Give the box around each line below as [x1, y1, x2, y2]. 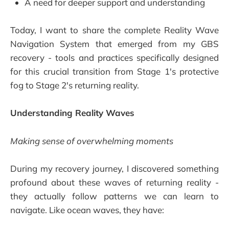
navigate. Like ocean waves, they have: [10, 204, 164, 215]
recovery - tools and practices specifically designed [10, 52, 219, 63]
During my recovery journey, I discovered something [10, 163, 219, 174]
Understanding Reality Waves [10, 107, 134, 119]
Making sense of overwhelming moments [10, 135, 173, 146]
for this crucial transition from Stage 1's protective [10, 66, 219, 77]
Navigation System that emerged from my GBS [10, 38, 219, 50]
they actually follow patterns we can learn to [10, 190, 219, 201]
